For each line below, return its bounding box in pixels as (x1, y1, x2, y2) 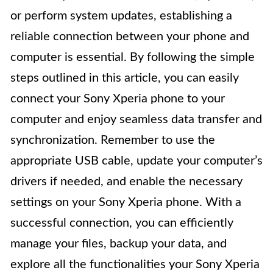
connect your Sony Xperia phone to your (10, 93, 225, 105)
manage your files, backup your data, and (10, 238, 227, 250)
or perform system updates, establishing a (10, 10, 232, 23)
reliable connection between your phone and (10, 30, 249, 43)
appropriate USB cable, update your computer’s (10, 155, 263, 168)
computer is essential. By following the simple (10, 51, 255, 64)
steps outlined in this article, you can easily (10, 72, 239, 85)
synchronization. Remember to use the (10, 134, 215, 147)
